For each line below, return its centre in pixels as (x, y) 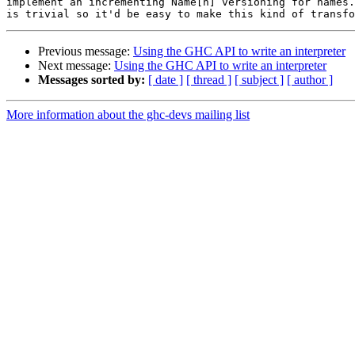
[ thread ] (209, 80)
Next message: (76, 66)
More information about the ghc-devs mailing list (128, 115)
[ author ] (310, 80)
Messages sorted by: (92, 80)
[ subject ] (259, 80)
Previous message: (86, 52)
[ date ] (166, 80)
